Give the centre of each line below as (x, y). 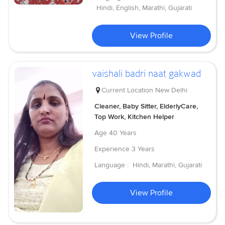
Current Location (128, 90)
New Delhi (172, 90)
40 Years (123, 133)
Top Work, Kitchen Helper (135, 117)
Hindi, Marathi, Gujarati (167, 165)
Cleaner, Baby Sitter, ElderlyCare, (146, 106)
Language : (113, 165)
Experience (112, 149)
